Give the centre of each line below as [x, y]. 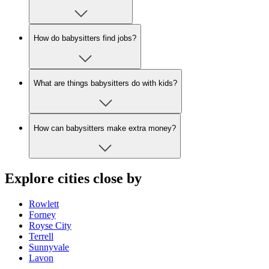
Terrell [41, 236]
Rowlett [44, 204]
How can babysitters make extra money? [105, 128]
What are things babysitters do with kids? [105, 83]
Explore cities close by [73, 178]
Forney [42, 214]
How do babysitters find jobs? [85, 38]
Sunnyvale [49, 247]
